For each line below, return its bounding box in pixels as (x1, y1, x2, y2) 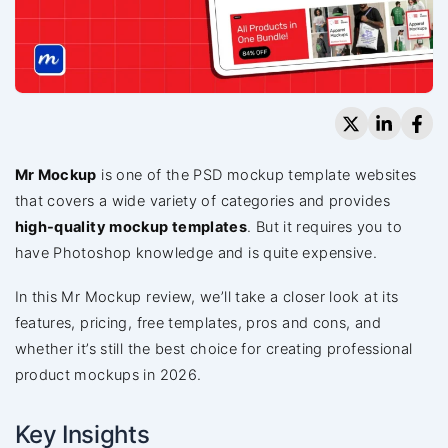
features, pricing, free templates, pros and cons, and (14, 314, 381, 333)
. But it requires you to (247, 217, 402, 236)
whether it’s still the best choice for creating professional (14, 340, 413, 359)
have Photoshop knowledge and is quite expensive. (14, 243, 378, 262)
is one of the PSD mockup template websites (96, 165, 417, 184)
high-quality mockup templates (14, 217, 248, 236)
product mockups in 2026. (14, 366, 202, 385)
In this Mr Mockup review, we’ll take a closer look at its (14, 288, 399, 307)
